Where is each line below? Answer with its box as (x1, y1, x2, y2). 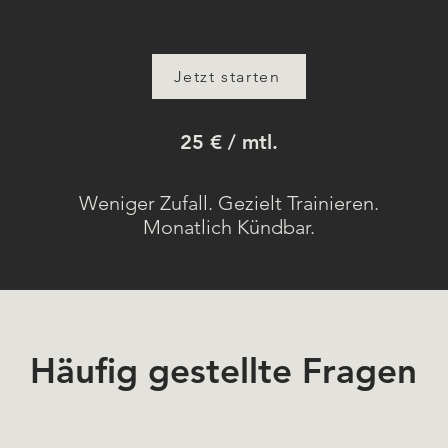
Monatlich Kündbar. (143, 215, 315, 239)
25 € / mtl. (179, 130, 278, 154)
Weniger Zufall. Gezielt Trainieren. (79, 191, 379, 215)
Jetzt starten (173, 67, 281, 86)
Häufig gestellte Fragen (30, 349, 417, 392)
